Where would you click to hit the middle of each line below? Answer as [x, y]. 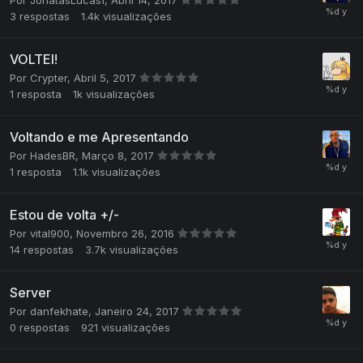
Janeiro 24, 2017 [139, 312]
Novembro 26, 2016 [127, 234]
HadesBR [53, 156]
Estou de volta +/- [64, 215]
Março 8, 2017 [120, 156]
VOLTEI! [34, 60]
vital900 [50, 234]
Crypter [49, 78]
